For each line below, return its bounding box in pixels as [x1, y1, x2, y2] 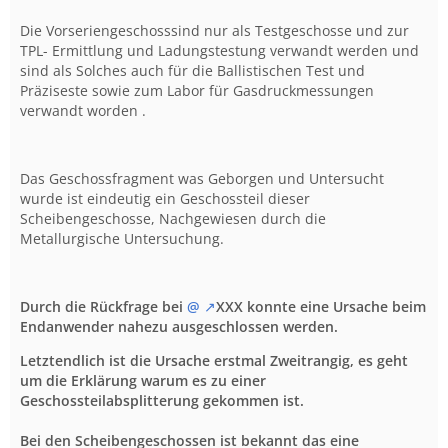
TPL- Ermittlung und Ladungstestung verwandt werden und [20, 40, 419, 60]
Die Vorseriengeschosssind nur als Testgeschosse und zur [20, 20, 409, 40]
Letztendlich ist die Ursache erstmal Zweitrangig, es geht [20, 350, 408, 370]
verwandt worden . [20, 100, 146, 120]
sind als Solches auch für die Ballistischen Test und [20, 60, 365, 80]
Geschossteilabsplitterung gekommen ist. [20, 390, 304, 410]
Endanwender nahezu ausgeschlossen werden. [20, 316, 338, 336]
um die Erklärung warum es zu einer [20, 370, 266, 390]
